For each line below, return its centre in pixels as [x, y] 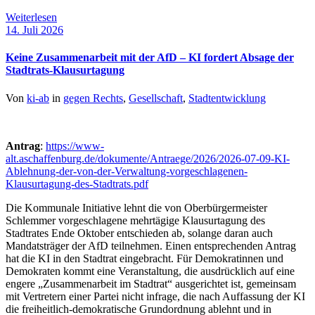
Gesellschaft [156, 98]
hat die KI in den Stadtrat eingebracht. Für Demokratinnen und [144, 258]
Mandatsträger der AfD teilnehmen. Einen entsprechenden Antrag [151, 245]
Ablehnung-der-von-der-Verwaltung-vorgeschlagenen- [127, 171]
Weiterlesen [31, 18]
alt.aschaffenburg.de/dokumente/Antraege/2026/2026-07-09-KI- [148, 158]
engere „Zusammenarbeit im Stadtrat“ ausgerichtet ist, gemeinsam [151, 283]
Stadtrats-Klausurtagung [65, 70]
